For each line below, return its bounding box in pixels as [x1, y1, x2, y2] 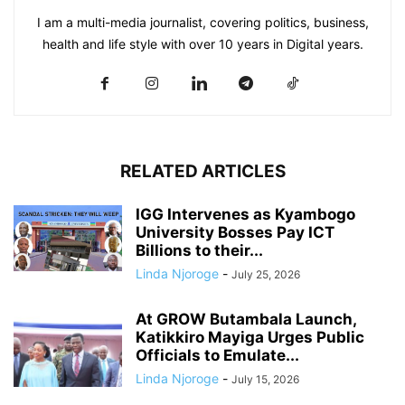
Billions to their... [136, 241, 263, 260]
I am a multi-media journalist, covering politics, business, [36, 14, 369, 31]
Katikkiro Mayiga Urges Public [136, 328, 364, 347]
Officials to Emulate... [136, 346, 299, 365]
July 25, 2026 [231, 268, 300, 282]
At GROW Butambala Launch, [136, 310, 356, 329]
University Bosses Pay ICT [136, 223, 334, 242]
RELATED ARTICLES [119, 161, 286, 183]
